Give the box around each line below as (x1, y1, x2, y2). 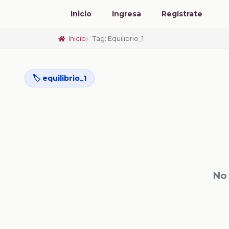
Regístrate (162, 9, 202, 18)
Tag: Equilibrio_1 (93, 34, 144, 42)
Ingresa (112, 9, 141, 18)
